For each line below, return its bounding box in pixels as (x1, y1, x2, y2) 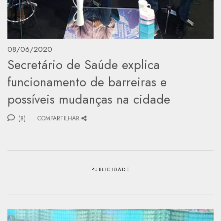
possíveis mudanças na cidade (7, 90, 170, 108)
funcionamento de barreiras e (7, 73, 167, 91)
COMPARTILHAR (37, 113, 79, 123)
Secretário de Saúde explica (7, 55, 160, 74)
